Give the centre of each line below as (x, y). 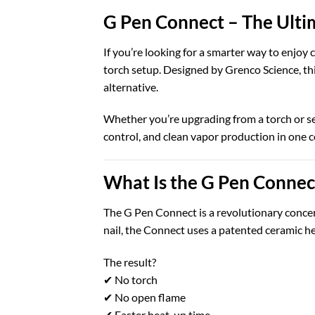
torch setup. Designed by (164, 69)
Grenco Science (262, 69)
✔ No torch (130, 279)
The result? (130, 262)
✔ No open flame (144, 297)
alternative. (131, 86)
